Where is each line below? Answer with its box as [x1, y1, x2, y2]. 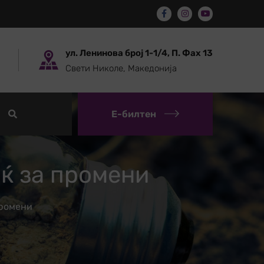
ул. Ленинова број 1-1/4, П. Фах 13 [65, 48, 213, 58]
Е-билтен [111, 108, 156, 120]
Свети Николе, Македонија [65, 63, 177, 74]
